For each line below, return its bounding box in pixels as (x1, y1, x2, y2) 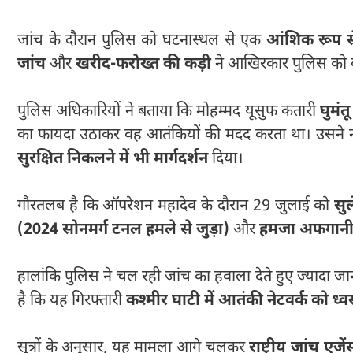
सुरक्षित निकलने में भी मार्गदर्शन (17, 148, 208, 169)
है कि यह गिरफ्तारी (17, 290, 126, 311)
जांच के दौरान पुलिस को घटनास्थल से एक (17, 30, 266, 51)
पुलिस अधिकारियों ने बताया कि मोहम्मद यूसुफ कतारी (17, 101, 320, 122)
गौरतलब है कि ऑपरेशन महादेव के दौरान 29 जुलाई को (17, 195, 335, 217)
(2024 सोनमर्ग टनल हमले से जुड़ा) (17, 219, 229, 240)
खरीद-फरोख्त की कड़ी (76, 54, 211, 75)
